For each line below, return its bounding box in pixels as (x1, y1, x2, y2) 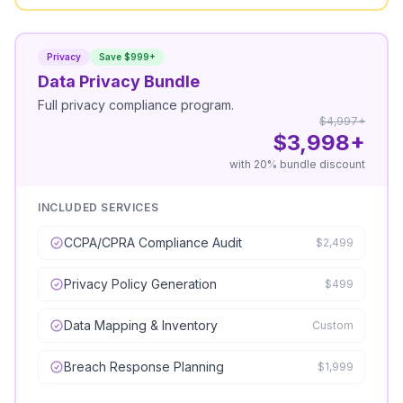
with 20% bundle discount (229, 157, 365, 171)
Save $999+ (99, 51, 156, 62)
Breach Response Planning (64, 359, 224, 374)
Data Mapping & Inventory (64, 318, 218, 333)
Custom (312, 318, 354, 332)
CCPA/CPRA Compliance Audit (64, 235, 242, 250)
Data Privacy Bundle (38, 72, 200, 91)
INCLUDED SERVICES (38, 201, 159, 214)
